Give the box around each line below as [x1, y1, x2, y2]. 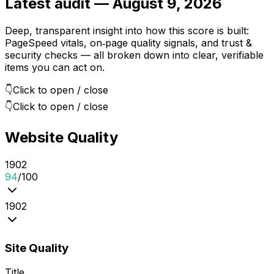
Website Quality [5, 128, 118, 147]
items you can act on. [5, 61, 105, 74]
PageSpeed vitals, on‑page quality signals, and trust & [5, 37, 252, 50]
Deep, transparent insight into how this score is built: [5, 24, 249, 37]
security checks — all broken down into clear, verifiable [5, 49, 264, 62]
